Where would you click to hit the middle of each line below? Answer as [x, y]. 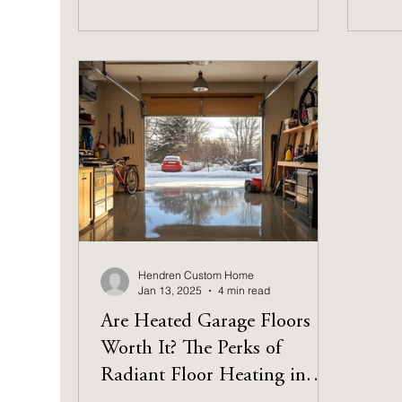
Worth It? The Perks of [192, 349]
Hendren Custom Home [197, 275]
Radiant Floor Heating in [204, 376]
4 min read [245, 290]
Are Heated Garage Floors [206, 322]
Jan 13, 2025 [170, 290]
